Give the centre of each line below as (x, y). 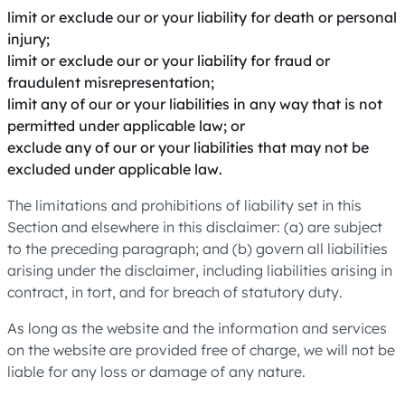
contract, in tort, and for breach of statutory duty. (175, 292)
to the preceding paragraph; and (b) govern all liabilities (198, 249)
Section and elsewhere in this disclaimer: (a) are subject (195, 227)
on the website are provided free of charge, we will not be (201, 350)
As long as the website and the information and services (197, 328)
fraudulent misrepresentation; (111, 82)
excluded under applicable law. (115, 169)
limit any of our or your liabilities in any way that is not (195, 104)
